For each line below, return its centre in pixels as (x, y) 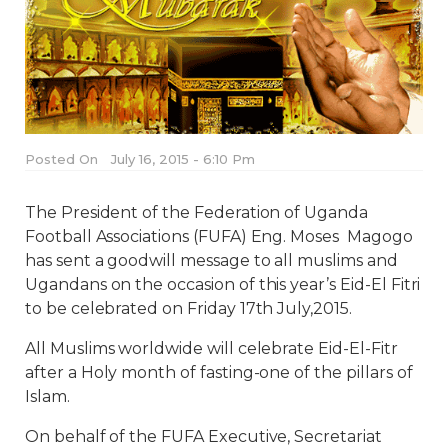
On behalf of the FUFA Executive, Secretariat (203, 436)
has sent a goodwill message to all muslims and (211, 260)
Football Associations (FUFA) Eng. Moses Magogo (219, 236)
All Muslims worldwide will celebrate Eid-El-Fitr (213, 348)
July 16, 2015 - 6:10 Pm (183, 158)
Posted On (61, 158)
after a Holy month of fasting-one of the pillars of (219, 372)
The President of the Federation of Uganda (196, 212)
